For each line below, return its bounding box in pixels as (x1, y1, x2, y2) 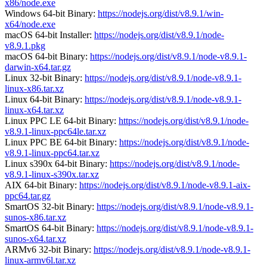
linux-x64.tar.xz (5, 104, 64, 115)
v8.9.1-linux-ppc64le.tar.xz (5, 126, 106, 136)
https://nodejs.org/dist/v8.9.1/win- (98, 8, 223, 18)
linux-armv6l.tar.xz (5, 254, 76, 265)
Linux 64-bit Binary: (5, 94, 85, 104)
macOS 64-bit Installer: (5, 29, 94, 40)
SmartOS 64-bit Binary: (5, 222, 97, 233)
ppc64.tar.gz (5, 190, 51, 201)
